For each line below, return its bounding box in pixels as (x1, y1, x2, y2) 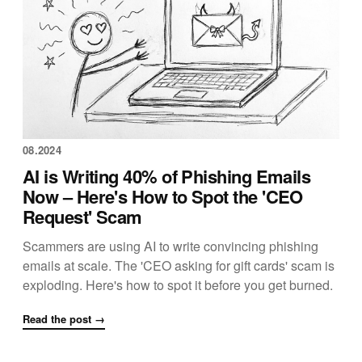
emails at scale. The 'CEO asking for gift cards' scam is (23, 255, 335, 275)
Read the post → (23, 310, 105, 326)
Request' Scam (23, 203, 142, 229)
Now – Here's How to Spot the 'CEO (23, 183, 303, 209)
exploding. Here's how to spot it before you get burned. (23, 275, 333, 294)
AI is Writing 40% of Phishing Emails (23, 162, 311, 189)
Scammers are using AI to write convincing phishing (23, 236, 318, 255)
